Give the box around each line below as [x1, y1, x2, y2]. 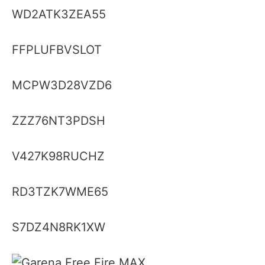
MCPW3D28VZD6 [12, 77, 112, 92]
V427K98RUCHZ [12, 148, 105, 163]
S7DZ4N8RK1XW [12, 219, 105, 234]
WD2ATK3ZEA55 [12, 7, 106, 21]
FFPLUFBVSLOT [12, 42, 102, 57]
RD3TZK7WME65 [12, 184, 108, 199]
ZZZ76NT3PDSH [12, 113, 105, 128]
